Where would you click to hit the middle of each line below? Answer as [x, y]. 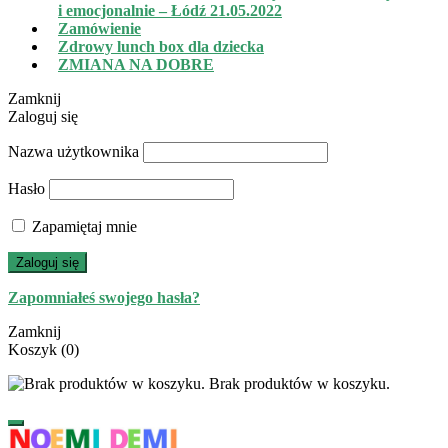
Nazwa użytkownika [73, 152]
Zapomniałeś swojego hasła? [104, 298]
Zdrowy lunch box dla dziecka [161, 47]
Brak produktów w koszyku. [297, 384]
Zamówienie [99, 29]
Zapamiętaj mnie [84, 227]
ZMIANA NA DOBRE [136, 65]
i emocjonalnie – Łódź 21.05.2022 [170, 11]
